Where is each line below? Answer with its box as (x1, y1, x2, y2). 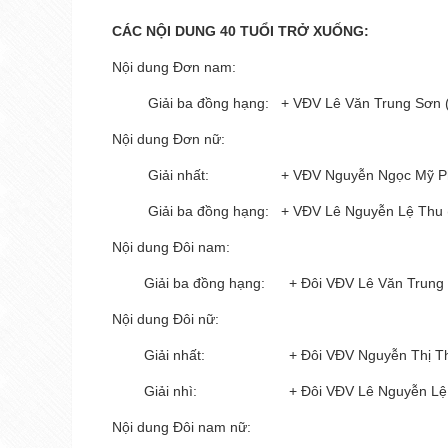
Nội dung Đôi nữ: (112, 311, 219, 328)
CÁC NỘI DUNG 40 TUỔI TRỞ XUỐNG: (112, 23, 369, 40)
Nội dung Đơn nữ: (112, 131, 225, 148)
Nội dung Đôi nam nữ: (112, 419, 251, 436)
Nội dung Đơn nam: (112, 59, 236, 76)
